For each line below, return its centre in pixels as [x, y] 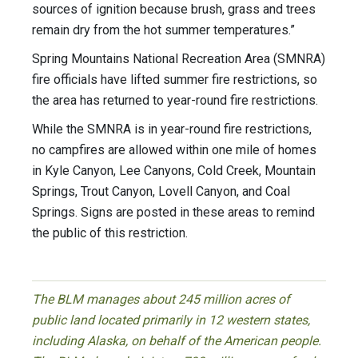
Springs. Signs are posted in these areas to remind [173, 213]
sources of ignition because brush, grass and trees [174, 10]
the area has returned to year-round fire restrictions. [175, 101]
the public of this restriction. [110, 233]
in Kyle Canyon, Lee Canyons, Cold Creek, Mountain [174, 171]
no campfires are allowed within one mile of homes [174, 150]
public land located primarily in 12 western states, [171, 320]
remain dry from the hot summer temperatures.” [165, 30]
